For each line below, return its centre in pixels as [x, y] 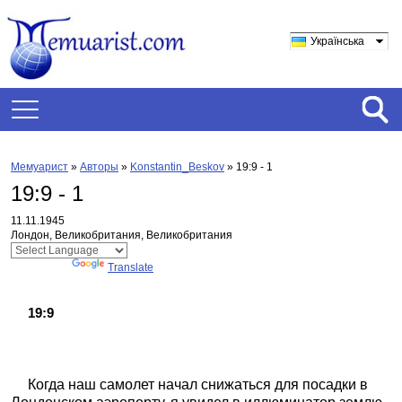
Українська [337, 41]
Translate [131, 267]
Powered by [41, 267]
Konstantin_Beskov [177, 167]
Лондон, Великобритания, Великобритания [122, 235]
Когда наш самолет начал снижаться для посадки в [197, 384]
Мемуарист [39, 167]
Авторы [99, 167]
